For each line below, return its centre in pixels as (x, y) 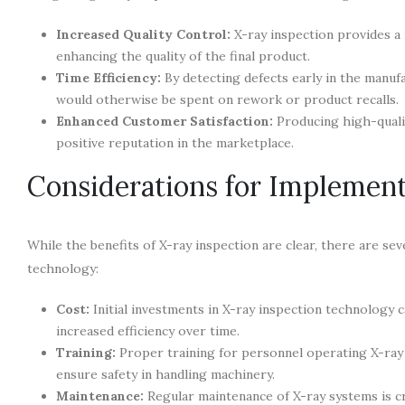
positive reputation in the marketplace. (175, 142)
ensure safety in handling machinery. (165, 374)
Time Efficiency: (108, 77)
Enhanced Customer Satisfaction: (165, 121)
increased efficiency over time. (148, 330)
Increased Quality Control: (143, 34)
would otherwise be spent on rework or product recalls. (227, 99)
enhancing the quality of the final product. (183, 56)
